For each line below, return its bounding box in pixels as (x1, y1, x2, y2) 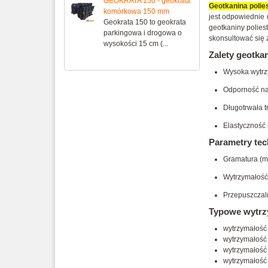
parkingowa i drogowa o (103, 29, 182, 37)
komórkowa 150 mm (103, 7, 169, 16)
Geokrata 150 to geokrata (103, 18, 186, 26)
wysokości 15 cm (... (103, 39, 168, 48)
